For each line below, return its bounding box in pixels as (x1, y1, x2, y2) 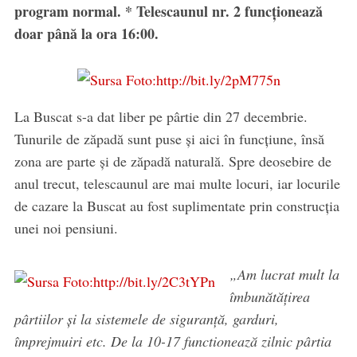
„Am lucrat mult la (229, 265, 339, 284)
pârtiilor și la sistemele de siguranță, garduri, (14, 309, 279, 329)
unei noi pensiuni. (14, 218, 118, 238)
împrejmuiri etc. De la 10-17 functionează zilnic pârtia (14, 331, 331, 351)
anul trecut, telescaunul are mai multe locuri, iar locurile (14, 174, 340, 194)
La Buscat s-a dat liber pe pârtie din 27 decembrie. (14, 107, 308, 127)
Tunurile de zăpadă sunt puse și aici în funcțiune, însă (14, 129, 324, 149)
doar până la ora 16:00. (14, 23, 159, 45)
